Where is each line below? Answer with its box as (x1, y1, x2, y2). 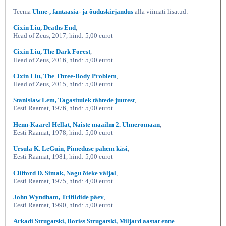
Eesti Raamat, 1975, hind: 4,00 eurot (13, 177, 113, 185)
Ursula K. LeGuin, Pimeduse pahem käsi (13, 144, 128, 152)
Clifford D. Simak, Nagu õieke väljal (13, 168, 116, 177)
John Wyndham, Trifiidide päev (13, 193, 104, 201)
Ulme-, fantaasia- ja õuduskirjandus (32, 7, 133, 15)
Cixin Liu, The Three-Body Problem (13, 72, 117, 80)
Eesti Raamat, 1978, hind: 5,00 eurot (13, 128, 113, 136)
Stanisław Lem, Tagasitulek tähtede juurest (13, 96, 135, 104)
